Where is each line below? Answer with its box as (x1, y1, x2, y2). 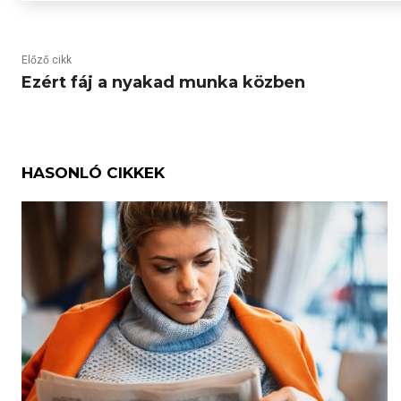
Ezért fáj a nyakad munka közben (21, 73, 305, 92)
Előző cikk (21, 54, 72, 66)
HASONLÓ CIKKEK (21, 164, 165, 182)
